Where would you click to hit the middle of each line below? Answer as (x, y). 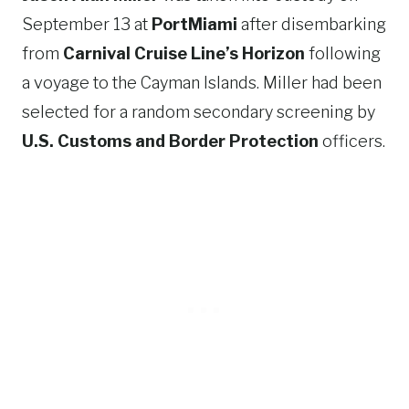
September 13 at (87, 24)
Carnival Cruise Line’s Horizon (184, 53)
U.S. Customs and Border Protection (170, 141)
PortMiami (194, 24)
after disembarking (312, 24)
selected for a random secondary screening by (199, 112)
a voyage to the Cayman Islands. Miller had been (202, 83)
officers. (352, 141)
